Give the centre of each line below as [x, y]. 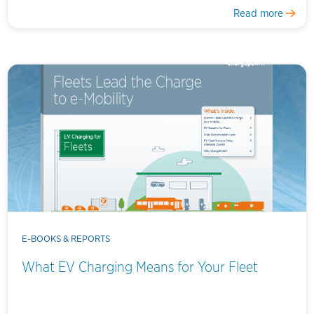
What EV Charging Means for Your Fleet [140, 267]
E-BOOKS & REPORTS [66, 239]
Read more [258, 13]
